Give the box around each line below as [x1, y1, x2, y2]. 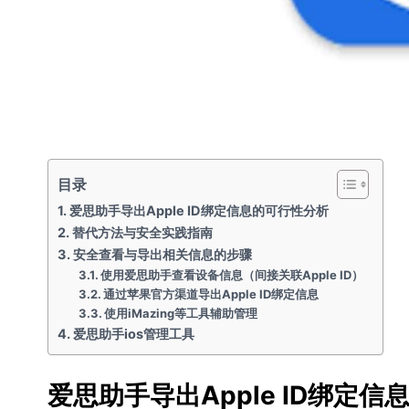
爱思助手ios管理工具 [72, 326, 194, 341]
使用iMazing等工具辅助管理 [104, 306, 258, 320]
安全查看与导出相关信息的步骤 [72, 246, 252, 262]
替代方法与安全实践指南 [71, 225, 213, 240]
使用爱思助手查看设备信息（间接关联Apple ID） [100, 267, 364, 282]
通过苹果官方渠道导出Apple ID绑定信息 [103, 287, 320, 301]
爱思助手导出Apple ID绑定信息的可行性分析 [68, 203, 329, 218]
